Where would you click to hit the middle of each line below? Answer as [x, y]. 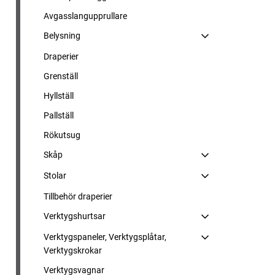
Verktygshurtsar [75, 216]
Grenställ [61, 76]
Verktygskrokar [73, 250]
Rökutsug [62, 135]
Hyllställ [59, 96]
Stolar [55, 176]
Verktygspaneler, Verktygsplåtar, [105, 237]
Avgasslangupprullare [85, 16]
